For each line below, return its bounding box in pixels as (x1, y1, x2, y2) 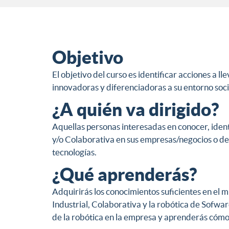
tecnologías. (52, 147, 97, 157)
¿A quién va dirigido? (52, 99, 219, 120)
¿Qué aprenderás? (52, 164, 197, 185)
